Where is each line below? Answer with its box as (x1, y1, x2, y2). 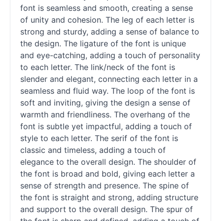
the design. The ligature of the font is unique (20, 38, 186, 49)
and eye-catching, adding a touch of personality (20, 50, 200, 61)
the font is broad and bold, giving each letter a (20, 169, 195, 179)
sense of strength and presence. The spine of (20, 181, 189, 191)
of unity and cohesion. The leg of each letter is (20, 15, 194, 25)
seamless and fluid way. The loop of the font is (20, 86, 195, 96)
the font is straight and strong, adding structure (20, 192, 198, 203)
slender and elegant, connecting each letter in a (20, 74, 198, 84)
